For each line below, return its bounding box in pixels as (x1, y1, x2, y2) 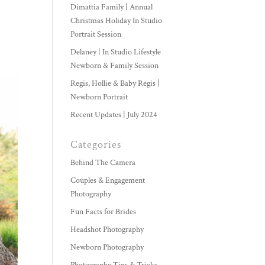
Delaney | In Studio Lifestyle (70, 47, 161, 58)
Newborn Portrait (70, 92, 128, 103)
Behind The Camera (70, 157, 136, 169)
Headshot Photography (70, 224, 144, 235)
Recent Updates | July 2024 (70, 109, 158, 121)
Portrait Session (70, 29, 122, 40)
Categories (70, 138, 122, 152)
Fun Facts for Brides (70, 206, 137, 218)
